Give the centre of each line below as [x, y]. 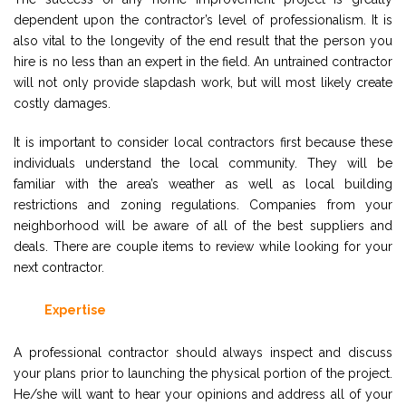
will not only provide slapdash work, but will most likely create [203, 82]
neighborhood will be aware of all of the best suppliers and [203, 225]
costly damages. [62, 103]
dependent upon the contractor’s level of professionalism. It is [203, 19]
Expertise [75, 309]
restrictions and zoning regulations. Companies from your [203, 204]
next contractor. [59, 267]
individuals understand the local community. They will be [203, 163]
